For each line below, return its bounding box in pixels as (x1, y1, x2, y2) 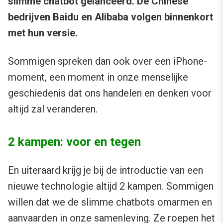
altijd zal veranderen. (8, 103, 98, 115)
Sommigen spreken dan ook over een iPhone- (8, 55, 207, 68)
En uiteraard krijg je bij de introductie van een (8, 164, 203, 177)
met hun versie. (8, 27, 78, 39)
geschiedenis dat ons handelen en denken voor (8, 87, 212, 100)
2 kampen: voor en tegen (8, 135, 141, 149)
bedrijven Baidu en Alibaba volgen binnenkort (8, 11, 213, 23)
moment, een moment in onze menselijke (8, 71, 188, 84)
